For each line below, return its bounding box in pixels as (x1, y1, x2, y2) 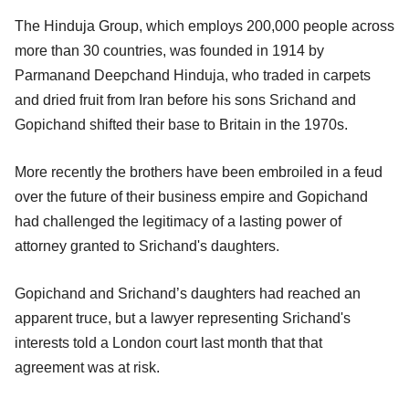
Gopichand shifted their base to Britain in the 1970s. (15, 116, 348, 132)
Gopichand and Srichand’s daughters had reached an (15, 285, 361, 301)
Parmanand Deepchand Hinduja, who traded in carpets (15, 67, 371, 83)
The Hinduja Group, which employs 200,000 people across (15, 17, 394, 34)
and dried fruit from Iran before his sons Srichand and (15, 91, 356, 108)
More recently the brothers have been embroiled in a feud (15, 163, 383, 180)
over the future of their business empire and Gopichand (15, 188, 368, 204)
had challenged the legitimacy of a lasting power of (15, 213, 341, 229)
